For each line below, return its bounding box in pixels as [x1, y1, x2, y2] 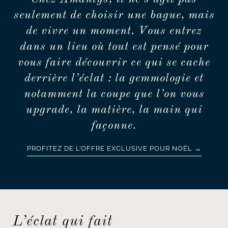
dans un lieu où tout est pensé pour [19, 41, 209, 53]
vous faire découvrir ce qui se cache [18, 57, 210, 69]
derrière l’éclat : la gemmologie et [24, 73, 204, 84]
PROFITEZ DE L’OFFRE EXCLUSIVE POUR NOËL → [26, 145, 202, 153]
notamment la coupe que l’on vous [23, 89, 205, 100]
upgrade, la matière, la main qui [25, 104, 203, 116]
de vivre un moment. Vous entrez [26, 25, 202, 37]
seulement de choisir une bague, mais [13, 10, 215, 21]
